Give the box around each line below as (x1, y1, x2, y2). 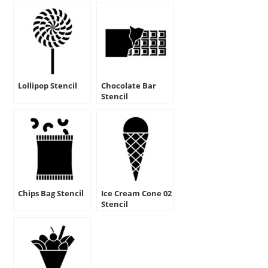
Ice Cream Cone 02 (101, 187, 172, 199)
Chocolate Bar (101, 80, 157, 91)
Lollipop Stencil (18, 80, 78, 91)
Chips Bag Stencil (18, 187, 84, 199)
